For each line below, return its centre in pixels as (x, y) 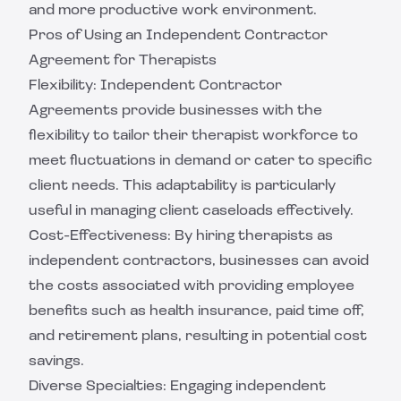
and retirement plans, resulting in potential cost (198, 337)
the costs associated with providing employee (192, 286)
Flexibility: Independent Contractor (155, 86)
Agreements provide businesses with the (175, 111)
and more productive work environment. (173, 11)
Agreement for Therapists (123, 61)
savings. (56, 362)
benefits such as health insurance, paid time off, (196, 311)
